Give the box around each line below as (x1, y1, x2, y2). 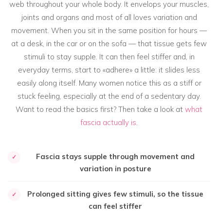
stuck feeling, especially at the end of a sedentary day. (17, 91, 201, 101)
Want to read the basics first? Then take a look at (16, 104, 185, 114)
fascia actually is (80, 117, 136, 127)
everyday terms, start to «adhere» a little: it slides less (18, 65, 200, 74)
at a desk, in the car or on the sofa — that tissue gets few (11, 38, 207, 48)
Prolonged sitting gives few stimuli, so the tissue (27, 189, 203, 199)
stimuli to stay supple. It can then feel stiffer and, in (23, 52, 195, 61)
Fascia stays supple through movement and (36, 152, 195, 162)
